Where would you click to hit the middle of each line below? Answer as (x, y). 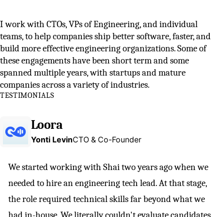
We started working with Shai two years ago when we (108, 167)
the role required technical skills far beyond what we (107, 199)
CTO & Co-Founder (107, 139)
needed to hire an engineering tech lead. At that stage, (108, 183)
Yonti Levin (52, 139)
